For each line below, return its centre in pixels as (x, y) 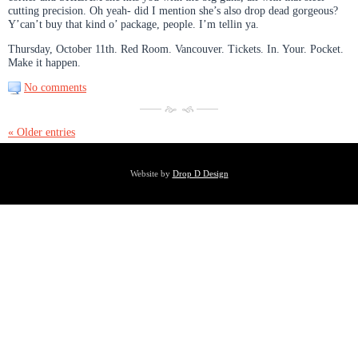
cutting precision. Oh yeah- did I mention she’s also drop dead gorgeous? (173, 10)
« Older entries (42, 131)
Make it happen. (44, 62)
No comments (55, 87)
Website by (151, 173)
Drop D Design (200, 173)
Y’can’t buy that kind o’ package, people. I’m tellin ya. (133, 24)
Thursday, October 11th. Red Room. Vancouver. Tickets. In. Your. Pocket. (176, 48)
